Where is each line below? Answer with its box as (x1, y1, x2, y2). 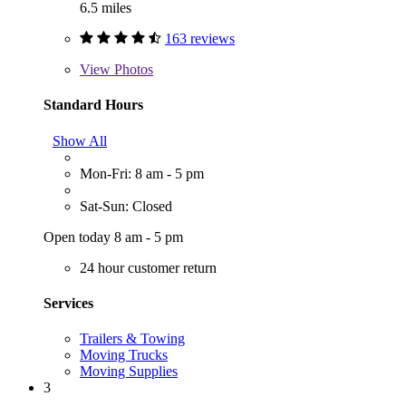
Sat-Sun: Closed (80, 198, 172, 214)
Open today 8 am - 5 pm (43, 228, 183, 245)
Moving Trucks (80, 347, 168, 363)
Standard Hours (43, 97, 143, 113)
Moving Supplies (80, 363, 178, 380)
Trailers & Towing (80, 331, 185, 347)
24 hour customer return (80, 259, 217, 275)
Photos (111, 62, 153, 78)
